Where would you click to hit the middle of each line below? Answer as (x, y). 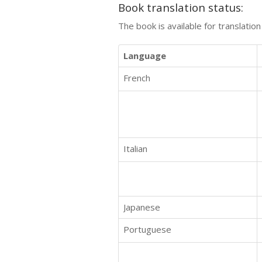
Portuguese (147, 229)
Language (145, 55)
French (137, 77)
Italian (135, 148)
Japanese (142, 207)
